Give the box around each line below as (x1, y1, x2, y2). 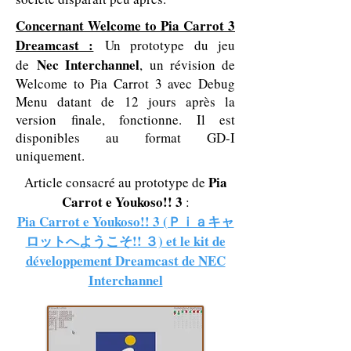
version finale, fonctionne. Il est (16, 110, 235, 128)
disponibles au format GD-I (16, 128, 235, 147)
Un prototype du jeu (93, 36, 236, 54)
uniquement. (16, 147, 85, 165)
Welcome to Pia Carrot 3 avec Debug (16, 74, 235, 92)
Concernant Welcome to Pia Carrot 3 (16, 16, 235, 35)
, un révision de (139, 56, 236, 74)
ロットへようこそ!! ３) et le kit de (25, 231, 226, 251)
